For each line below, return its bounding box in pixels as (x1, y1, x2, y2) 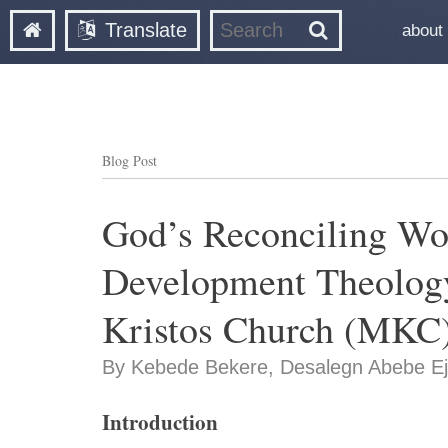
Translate (105, 19, 187, 41)
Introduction (102, 407, 218, 437)
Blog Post (102, 151, 157, 170)
